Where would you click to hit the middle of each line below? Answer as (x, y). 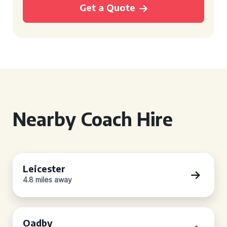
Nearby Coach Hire (93, 119)
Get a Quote (107, 7)
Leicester (44, 168)
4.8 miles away (47, 180)
